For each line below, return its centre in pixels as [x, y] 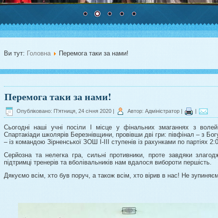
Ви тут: [15, 53]
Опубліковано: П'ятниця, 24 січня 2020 [64, 111]
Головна [39, 53]
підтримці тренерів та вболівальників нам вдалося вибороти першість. [108, 162]
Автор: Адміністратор [154, 111]
